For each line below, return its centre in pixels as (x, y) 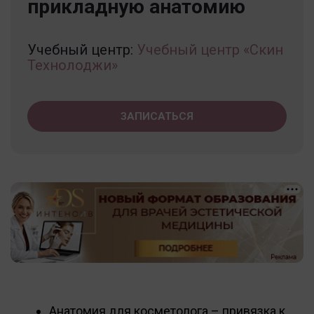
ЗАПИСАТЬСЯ (157, 116)
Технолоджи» (73, 65)
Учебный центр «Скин (210, 49)
